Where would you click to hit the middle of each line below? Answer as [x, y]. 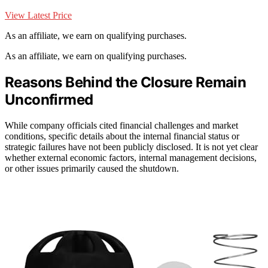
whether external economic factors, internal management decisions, [131, 157]
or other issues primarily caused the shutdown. [92, 168]
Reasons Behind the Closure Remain [126, 82]
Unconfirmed [49, 99]
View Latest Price [38, 15]
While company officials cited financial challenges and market [121, 125]
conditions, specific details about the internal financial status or [122, 136]
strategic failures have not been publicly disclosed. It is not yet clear [131, 147]
